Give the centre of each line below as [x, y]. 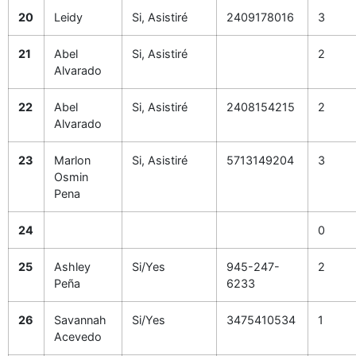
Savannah [80, 320]
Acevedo [78, 337]
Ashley [72, 267]
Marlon [72, 160]
